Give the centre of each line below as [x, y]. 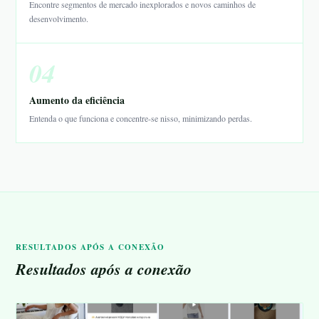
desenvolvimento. [59, 19]
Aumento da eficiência [77, 100]
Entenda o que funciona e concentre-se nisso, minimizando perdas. [141, 118]
